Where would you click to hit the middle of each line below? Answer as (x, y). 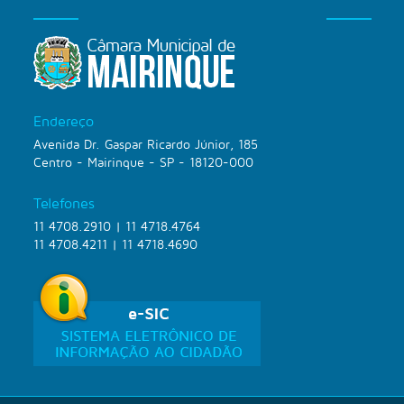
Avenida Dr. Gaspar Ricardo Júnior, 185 (146, 144)
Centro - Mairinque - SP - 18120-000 (143, 162)
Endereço (64, 121)
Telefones (64, 203)
